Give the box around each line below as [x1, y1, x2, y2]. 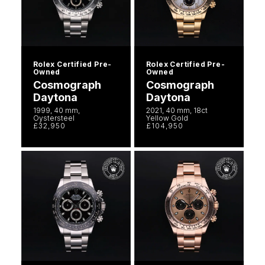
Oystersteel [33, 114, 75, 123]
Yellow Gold [146, 114, 188, 123]
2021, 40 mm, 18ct [146, 106, 208, 115]
